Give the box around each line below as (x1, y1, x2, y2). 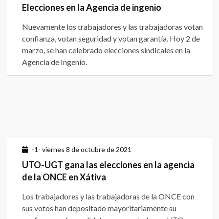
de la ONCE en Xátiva (22, 172, 106, 183)
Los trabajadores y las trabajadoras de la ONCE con (22, 192, 195, 201)
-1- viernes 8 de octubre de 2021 (32, 145, 131, 154)
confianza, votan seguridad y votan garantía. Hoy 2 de (22, 34, 200, 44)
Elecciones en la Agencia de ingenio (22, 2, 161, 13)
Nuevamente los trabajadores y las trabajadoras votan (22, 22, 203, 32)
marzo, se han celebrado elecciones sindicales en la (22, 45, 190, 55)
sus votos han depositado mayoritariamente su (22, 203, 176, 213)
